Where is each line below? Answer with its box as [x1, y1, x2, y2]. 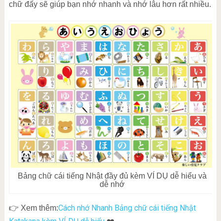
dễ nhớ [100, 180, 125, 189]
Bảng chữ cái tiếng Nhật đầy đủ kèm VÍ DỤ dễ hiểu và [18, 172, 207, 181]
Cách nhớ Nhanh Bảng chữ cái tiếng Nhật [58, 203, 196, 213]
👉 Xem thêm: [8, 204, 58, 213]
